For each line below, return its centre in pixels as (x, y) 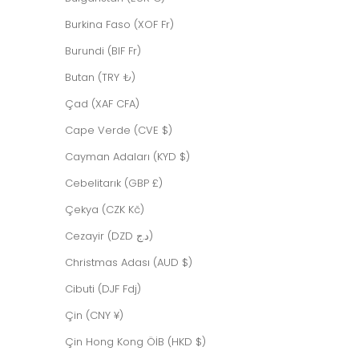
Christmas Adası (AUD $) (129, 263)
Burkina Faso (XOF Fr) (119, 25)
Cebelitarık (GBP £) (114, 184)
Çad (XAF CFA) (102, 104)
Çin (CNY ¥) (94, 316)
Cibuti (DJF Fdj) (103, 289)
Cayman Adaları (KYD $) (127, 157)
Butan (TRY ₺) (100, 78)
